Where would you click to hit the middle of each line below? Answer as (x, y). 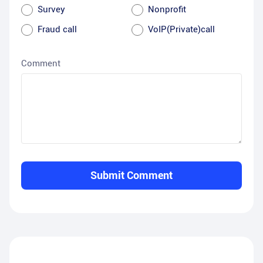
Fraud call (57, 30)
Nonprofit (167, 10)
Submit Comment (131, 176)
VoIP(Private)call (181, 30)
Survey (51, 10)
